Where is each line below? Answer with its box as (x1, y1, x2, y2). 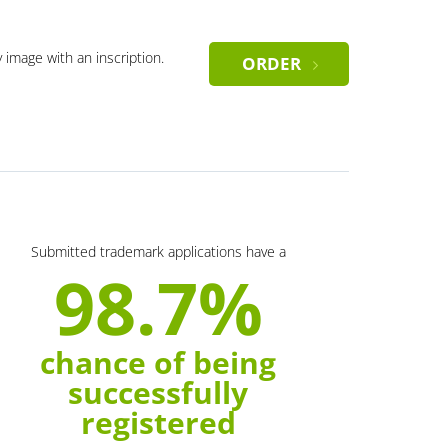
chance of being (40, 341, 276, 383)
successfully (68, 371, 248, 413)
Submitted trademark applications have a (30, 241, 286, 261)
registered (80, 401, 236, 443)
